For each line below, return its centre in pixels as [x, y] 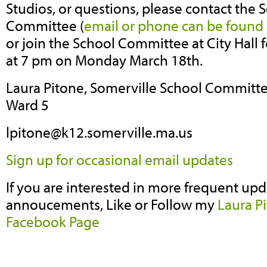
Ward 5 [27, 105]
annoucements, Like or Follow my [112, 204]
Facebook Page [53, 221]
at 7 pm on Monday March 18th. [104, 60]
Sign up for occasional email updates [119, 159]
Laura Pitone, [48, 88]
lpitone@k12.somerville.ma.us [99, 132]
